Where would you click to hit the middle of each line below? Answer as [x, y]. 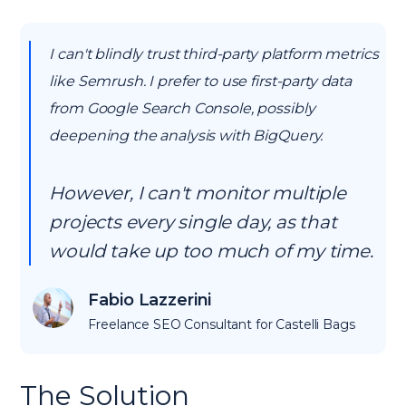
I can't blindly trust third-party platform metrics [214, 54]
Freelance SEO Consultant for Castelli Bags [222, 324]
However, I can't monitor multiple [198, 193]
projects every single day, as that [193, 222]
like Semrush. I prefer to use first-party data [200, 81]
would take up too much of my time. [211, 251]
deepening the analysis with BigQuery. [186, 135]
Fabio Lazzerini [150, 300]
